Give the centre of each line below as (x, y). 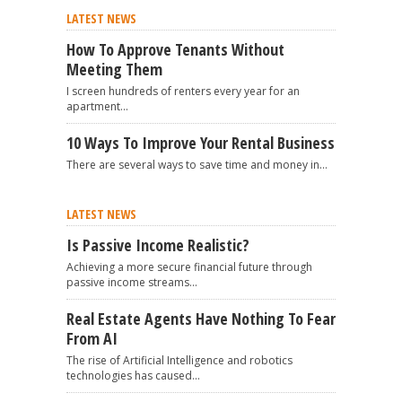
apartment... (97, 106)
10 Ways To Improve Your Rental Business (201, 143)
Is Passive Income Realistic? (158, 245)
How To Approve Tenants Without (175, 49)
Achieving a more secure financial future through (189, 267)
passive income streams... (132, 282)
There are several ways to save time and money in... (197, 165)
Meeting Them (114, 69)
